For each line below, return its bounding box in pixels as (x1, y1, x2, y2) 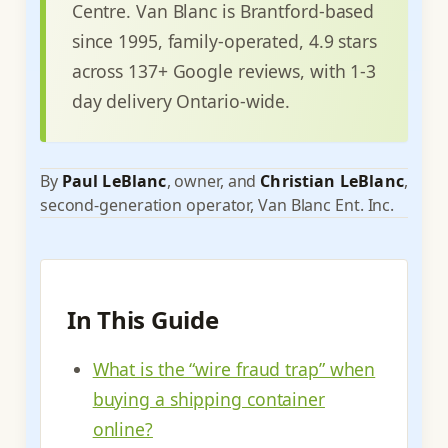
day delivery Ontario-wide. (71, 88, 291, 113)
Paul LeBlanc (61, 169, 167, 192)
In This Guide (66, 303, 219, 337)
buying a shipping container (92, 387, 325, 412)
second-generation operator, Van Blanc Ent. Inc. (39, 193, 395, 216)
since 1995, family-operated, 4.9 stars (71, 28, 377, 53)
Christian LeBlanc (260, 169, 404, 192)
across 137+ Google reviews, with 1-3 (71, 58, 377, 83)
